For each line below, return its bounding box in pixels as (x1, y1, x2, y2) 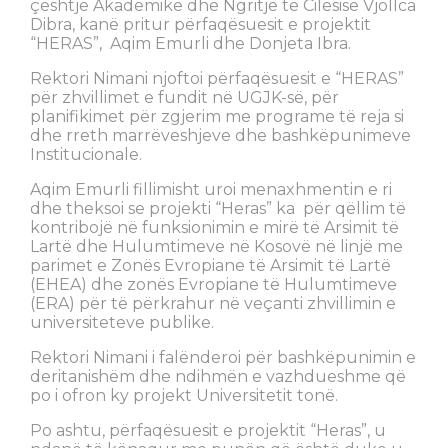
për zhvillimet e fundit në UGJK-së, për (30, 88, 339, 108)
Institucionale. (30, 145, 142, 165)
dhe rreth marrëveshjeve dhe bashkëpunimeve (30, 126, 411, 146)
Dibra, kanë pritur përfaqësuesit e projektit (30, 15, 371, 35)
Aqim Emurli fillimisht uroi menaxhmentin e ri (30, 180, 396, 200)
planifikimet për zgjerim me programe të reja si (30, 107, 404, 127)
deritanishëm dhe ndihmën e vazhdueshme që (30, 367, 406, 387)
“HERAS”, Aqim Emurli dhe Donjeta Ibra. (30, 34, 351, 54)
